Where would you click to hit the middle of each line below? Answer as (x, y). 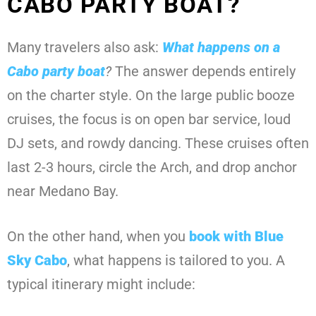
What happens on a (221, 48)
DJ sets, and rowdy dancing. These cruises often (158, 144)
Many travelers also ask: (85, 48)
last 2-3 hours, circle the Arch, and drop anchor (152, 168)
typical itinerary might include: (101, 285)
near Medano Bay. (63, 192)
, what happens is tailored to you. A (176, 261)
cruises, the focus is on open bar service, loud (149, 120)
